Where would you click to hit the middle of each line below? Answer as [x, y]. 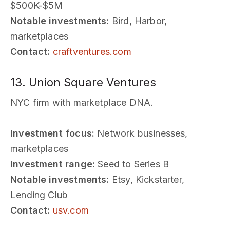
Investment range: [53, 164]
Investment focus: [53, 133]
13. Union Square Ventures [83, 82]
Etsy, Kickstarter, [147, 179]
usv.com [71, 210]
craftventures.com [92, 51]
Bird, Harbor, [138, 21]
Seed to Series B [132, 164]
